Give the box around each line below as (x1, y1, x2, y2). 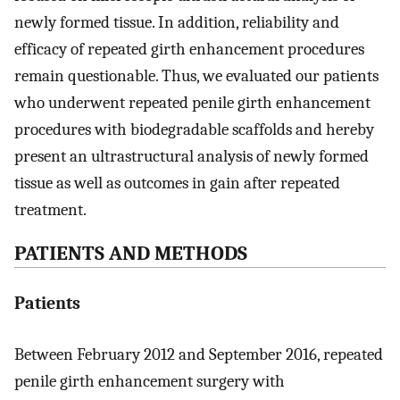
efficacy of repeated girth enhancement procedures (14, 38, 364, 59)
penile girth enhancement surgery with (14, 371, 285, 391)
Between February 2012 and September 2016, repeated (14, 344, 383, 364)
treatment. (14, 199, 87, 220)
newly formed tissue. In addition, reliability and (14, 12, 339, 32)
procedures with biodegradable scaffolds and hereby (14, 119, 374, 139)
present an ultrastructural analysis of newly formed (14, 146, 369, 166)
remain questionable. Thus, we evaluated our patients (14, 65, 379, 86)
